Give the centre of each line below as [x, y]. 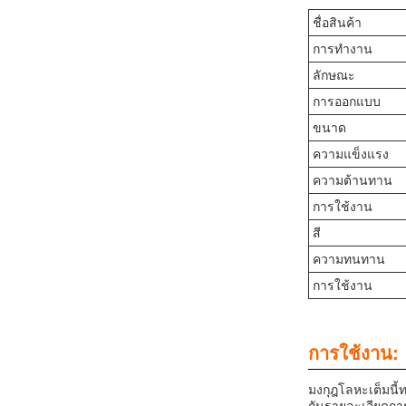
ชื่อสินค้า [337, 23]
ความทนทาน [349, 259]
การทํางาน [343, 49]
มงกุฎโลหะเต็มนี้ [353, 390]
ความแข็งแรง [351, 154]
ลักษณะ [334, 75]
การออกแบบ [347, 101]
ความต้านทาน [353, 180]
